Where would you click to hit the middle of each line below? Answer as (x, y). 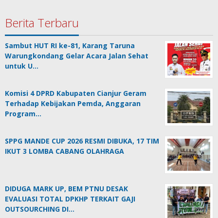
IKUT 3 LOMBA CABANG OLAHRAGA (64, 151)
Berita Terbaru (42, 23)
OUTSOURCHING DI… (40, 209)
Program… (23, 114)
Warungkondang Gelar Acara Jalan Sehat (77, 56)
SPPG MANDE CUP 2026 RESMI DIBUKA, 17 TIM (82, 141)
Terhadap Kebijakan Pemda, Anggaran (73, 104)
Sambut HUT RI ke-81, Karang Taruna (70, 46)
